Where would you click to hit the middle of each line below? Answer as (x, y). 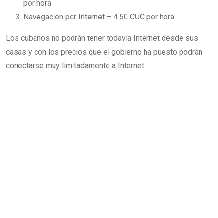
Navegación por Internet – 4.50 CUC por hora (99, 17)
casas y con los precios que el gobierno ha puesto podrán (104, 52)
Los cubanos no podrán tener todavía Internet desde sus (102, 38)
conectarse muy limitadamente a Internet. (76, 65)
